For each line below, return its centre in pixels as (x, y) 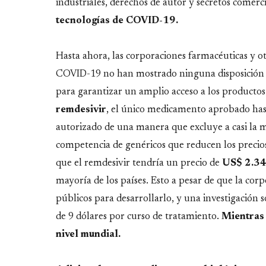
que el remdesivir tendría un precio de (139, 163)
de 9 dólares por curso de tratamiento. (139, 216)
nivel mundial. (88, 234)
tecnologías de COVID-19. (118, 20)
